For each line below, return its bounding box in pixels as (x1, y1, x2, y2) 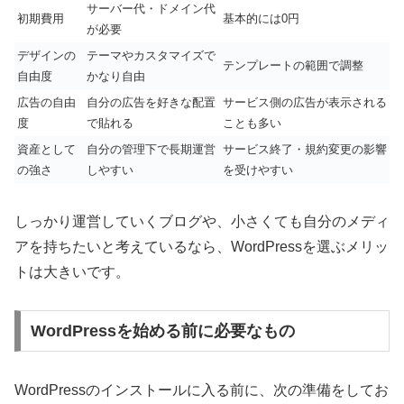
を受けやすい (223, 162, 293, 177)
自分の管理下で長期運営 (87, 142, 216, 156)
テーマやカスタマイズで (87, 48, 216, 62)
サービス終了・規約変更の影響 (223, 142, 387, 156)
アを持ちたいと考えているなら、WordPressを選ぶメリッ (14, 238, 389, 254)
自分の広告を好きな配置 (87, 95, 216, 109)
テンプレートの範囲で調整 (223, 58, 363, 72)
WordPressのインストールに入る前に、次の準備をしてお (14, 382, 389, 399)
